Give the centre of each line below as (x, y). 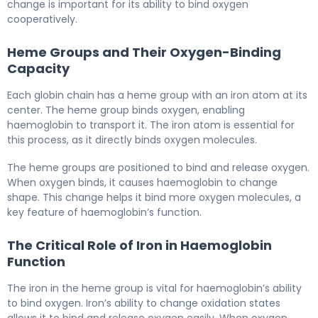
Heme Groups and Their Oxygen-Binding (144, 52)
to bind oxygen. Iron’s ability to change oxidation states (144, 303)
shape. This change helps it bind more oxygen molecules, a (154, 197)
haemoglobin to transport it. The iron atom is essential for (151, 125)
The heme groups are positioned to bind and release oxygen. (158, 167)
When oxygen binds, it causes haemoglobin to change (142, 182)
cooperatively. (42, 19)
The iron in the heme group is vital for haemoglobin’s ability (154, 288)
